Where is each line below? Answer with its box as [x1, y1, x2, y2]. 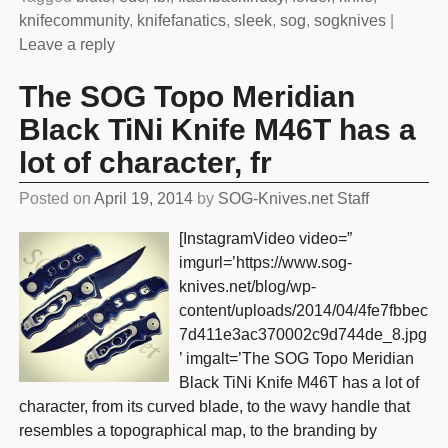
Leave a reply [18, 36, 115, 54]
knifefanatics [136, 12, 226, 30]
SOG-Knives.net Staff [217, 190, 369, 208]
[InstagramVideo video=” [178, 230, 352, 248]
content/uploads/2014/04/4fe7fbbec [178, 302, 428, 320]
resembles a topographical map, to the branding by [18, 422, 377, 440]
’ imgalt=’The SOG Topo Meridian [178, 350, 414, 368]
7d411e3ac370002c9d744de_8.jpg [178, 326, 427, 344]
